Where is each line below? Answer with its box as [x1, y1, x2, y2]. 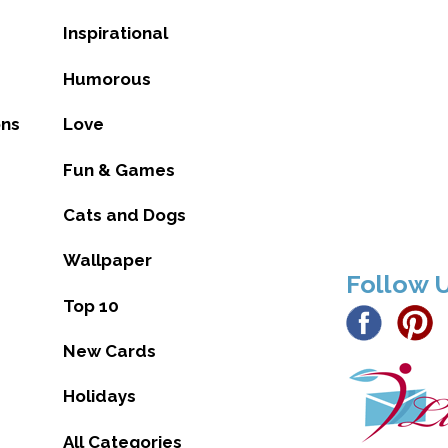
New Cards [62, 341, 156, 362]
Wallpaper [62, 250, 152, 271]
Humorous [62, 68, 151, 89]
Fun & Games [62, 159, 175, 180]
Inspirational [62, 23, 168, 44]
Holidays [62, 386, 136, 407]
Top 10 [62, 295, 119, 316]
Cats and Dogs [62, 204, 186, 225]
